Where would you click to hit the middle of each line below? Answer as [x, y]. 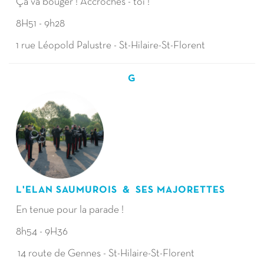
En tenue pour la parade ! [70, 210]
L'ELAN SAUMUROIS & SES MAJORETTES [121, 190]
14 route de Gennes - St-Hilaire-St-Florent [106, 254]
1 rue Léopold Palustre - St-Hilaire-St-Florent [111, 46]
